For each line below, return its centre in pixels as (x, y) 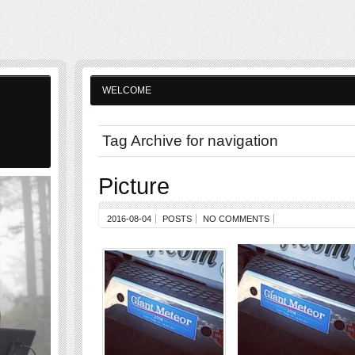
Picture (134, 186)
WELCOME (127, 90)
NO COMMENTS (236, 219)
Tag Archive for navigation (190, 141)
